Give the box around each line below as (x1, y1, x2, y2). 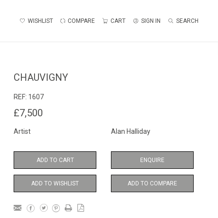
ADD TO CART (36, 157, 74, 163)
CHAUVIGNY (14, 72, 68, 83)
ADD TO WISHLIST (31, 180, 79, 187)
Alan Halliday (111, 127, 150, 135)
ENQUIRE (140, 157, 164, 163)
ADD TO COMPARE (127, 180, 177, 187)
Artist (14, 127, 31, 135)
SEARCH (176, 17, 199, 24)
